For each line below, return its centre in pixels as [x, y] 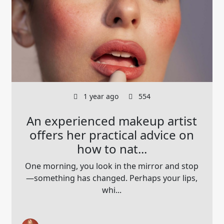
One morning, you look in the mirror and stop [112, 166]
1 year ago [100, 96]
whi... [112, 190]
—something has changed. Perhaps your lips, [112, 178]
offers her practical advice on [112, 135]
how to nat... [112, 149]
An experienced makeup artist [112, 121]
